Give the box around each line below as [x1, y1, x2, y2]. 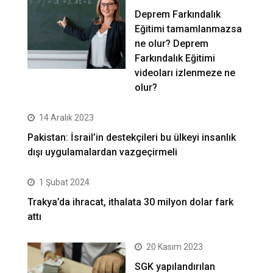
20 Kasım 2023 [146, 242, 204, 252]
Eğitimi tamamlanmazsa [135, 23, 243, 35]
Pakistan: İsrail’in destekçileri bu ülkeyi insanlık [27, 132, 236, 144]
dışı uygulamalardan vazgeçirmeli [27, 146, 177, 158]
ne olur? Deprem [135, 38, 209, 50]
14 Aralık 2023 [39, 113, 94, 123]
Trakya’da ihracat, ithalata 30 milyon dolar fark [27, 196, 233, 208]
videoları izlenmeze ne [135, 67, 236, 79]
